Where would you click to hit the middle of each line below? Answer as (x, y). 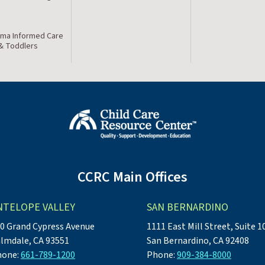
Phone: (162, 255)
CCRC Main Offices (132, 177)
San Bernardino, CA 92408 (198, 240)
